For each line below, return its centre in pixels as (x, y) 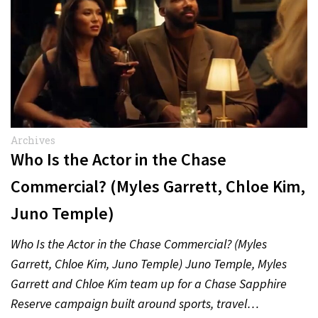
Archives (33, 140)
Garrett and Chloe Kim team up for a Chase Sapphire (149, 284)
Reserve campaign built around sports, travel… (135, 303)
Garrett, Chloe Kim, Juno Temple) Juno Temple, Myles (149, 264)
